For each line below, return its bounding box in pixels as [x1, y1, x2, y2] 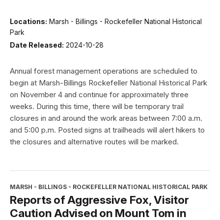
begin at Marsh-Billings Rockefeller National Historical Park [10, 78, 207, 87]
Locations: [10, 17, 47, 26]
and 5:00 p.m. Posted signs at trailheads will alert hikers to [10, 125, 205, 135]
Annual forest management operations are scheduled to [10, 66, 197, 76]
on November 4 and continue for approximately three [10, 89, 189, 99]
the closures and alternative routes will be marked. [10, 137, 179, 146]
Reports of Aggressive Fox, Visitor [10, 192, 189, 206]
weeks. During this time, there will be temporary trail [10, 101, 184, 111]
